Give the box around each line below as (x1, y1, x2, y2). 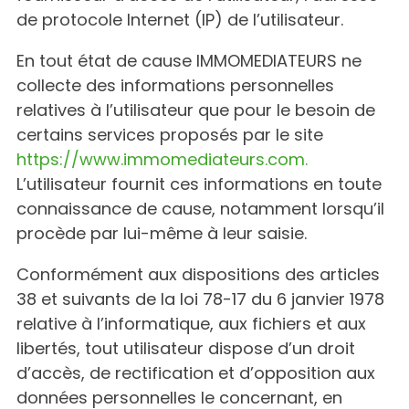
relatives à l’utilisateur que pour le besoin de (16, 99, 375, 121)
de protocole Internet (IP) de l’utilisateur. (16, 8, 343, 31)
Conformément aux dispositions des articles (16, 263, 380, 286)
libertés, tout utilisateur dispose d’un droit (16, 337, 355, 360)
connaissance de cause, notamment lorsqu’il (16, 197, 384, 220)
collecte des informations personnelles (16, 74, 334, 97)
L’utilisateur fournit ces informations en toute (16, 173, 382, 195)
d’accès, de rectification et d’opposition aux (16, 362, 375, 384)
